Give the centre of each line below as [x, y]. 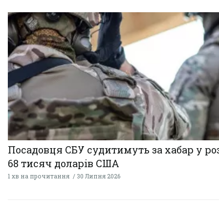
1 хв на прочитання [39, 176]
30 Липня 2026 [99, 176]
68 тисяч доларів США [64, 164]
